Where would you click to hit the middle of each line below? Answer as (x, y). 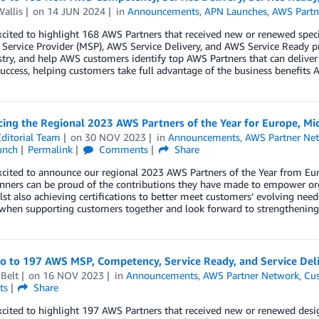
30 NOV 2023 (116, 137)
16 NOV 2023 (74, 275)
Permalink (51, 149)
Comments (122, 149)
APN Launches (236, 11)
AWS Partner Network (251, 275)
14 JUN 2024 (77, 11)
